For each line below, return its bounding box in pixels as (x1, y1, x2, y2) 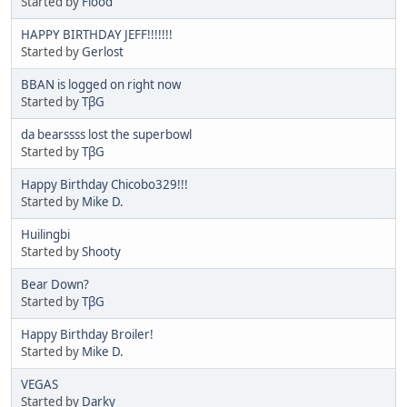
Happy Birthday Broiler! (21, 325, 154, 342)
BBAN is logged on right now (21, 75, 181, 93)
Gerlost (82, 43, 124, 60)
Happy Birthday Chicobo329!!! (21, 175, 188, 193)
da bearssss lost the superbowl (21, 125, 192, 143)
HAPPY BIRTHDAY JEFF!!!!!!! (21, 25, 173, 43)
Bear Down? (21, 275, 89, 293)
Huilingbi (21, 225, 70, 243)
